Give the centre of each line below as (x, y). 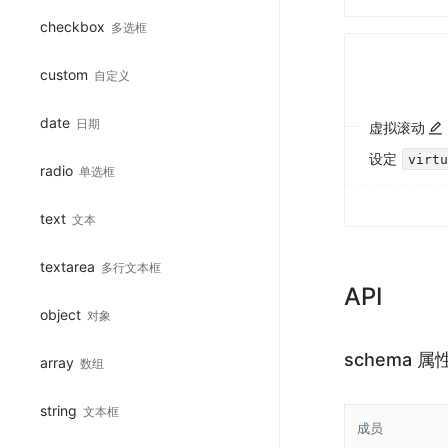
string (58, 410)
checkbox (72, 26)
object (60, 314)
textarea (67, 266)
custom (64, 74)
